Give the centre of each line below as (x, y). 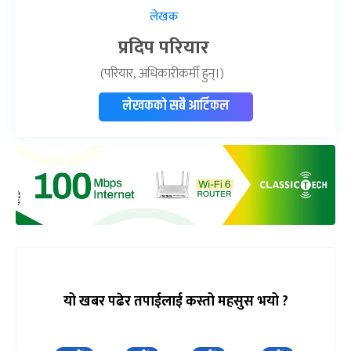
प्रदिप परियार (164, 47)
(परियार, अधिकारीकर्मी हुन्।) (164, 73)
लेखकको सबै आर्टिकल (175, 105)
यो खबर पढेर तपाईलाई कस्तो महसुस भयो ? (175, 301)
